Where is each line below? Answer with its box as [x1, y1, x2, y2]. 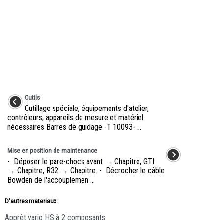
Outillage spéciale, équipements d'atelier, [25, 103, 149, 113]
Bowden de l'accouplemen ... [7, 175, 95, 185]
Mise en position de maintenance [7, 146, 97, 154]
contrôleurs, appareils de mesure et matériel [7, 112, 143, 122]
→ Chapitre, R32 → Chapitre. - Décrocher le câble [7, 165, 165, 175]
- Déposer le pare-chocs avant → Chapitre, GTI [7, 156, 154, 166]
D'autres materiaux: [5, 197, 58, 205]
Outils [25, 93, 40, 101]
